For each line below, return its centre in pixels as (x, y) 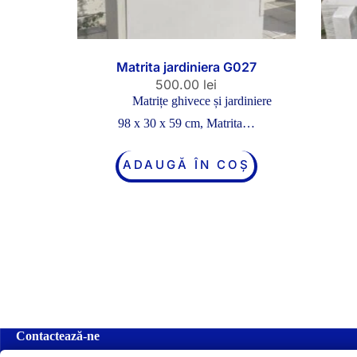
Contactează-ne (58, 336)
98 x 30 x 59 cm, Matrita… (186, 123)
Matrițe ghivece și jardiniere (202, 100)
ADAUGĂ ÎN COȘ (186, 164)
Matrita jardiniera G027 (186, 67)
